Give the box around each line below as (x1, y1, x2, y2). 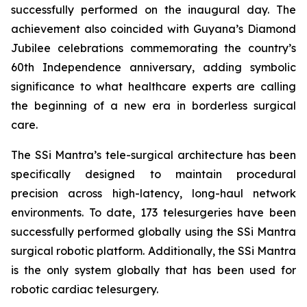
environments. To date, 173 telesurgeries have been (11, 205, 296, 219)
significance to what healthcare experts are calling (11, 79, 296, 93)
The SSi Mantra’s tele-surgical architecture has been (11, 147, 296, 162)
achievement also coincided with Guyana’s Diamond (11, 21, 296, 36)
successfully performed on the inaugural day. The (11, 2, 296, 16)
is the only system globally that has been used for (11, 262, 296, 277)
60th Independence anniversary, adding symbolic (11, 60, 296, 74)
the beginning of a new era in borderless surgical (11, 98, 296, 112)
